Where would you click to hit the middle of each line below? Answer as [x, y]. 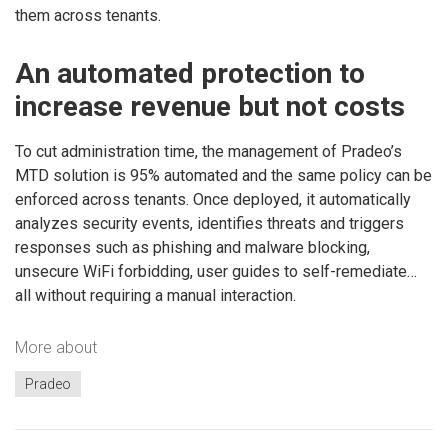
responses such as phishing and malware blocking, [192, 247]
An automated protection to [190, 73]
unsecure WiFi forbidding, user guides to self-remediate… [216, 271]
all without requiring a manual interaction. [155, 295]
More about [56, 347]
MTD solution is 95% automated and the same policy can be [223, 175]
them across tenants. [88, 15]
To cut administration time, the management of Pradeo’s [208, 151]
